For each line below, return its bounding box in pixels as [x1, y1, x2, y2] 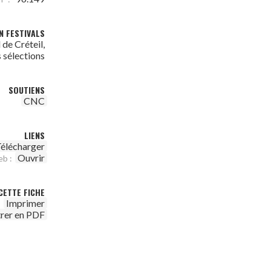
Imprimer [6, 197, 45, 209]
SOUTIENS [8, 83, 45, 96]
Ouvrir [18, 152, 45, 163]
